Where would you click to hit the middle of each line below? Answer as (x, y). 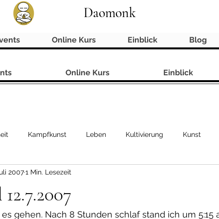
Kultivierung (144, 135)
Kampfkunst (47, 135)
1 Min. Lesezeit (48, 172)
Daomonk (109, 13)
